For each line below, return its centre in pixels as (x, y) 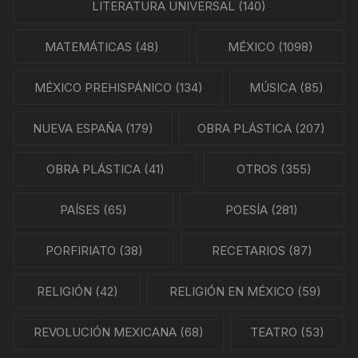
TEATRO (273, 332)
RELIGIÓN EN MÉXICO (232, 292)
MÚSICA (273, 88)
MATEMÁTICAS (89, 47)
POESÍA (247, 210)
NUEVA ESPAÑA (77, 129)
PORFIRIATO (80, 251)
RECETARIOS (249, 251)
